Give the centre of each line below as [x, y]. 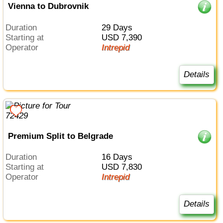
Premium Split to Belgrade [60, 136]
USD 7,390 [124, 37]
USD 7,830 [124, 167]
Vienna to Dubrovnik [48, 6]
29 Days [119, 27]
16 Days [119, 157]
